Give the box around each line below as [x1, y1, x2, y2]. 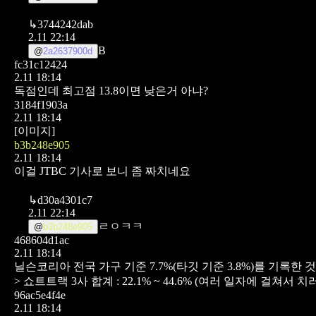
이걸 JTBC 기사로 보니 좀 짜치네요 [14, 164, 190, 177]
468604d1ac [14, 233, 69, 246]
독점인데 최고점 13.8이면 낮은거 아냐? [14, 84, 208, 97]
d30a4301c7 [37, 193, 92, 206]
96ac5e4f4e [14, 288, 66, 301]
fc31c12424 [14, 58, 67, 71]
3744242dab [37, 18, 93, 30]
